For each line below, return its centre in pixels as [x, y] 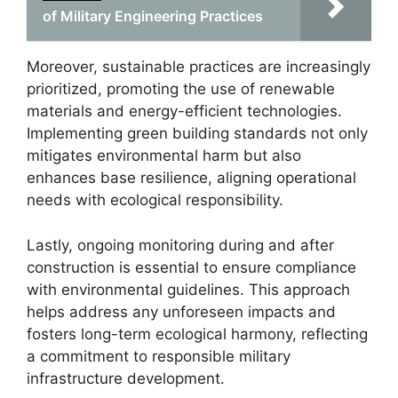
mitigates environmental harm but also [164, 155]
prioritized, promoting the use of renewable [181, 89]
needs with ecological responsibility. [155, 200]
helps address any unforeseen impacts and [181, 311]
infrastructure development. [126, 378]
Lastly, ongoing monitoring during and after [180, 245]
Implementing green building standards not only [197, 133]
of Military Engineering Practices [153, 16]
